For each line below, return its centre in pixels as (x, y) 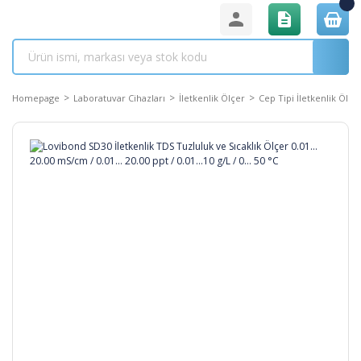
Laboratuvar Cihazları (119, 98)
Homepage (36, 98)
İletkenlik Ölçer (212, 98)
